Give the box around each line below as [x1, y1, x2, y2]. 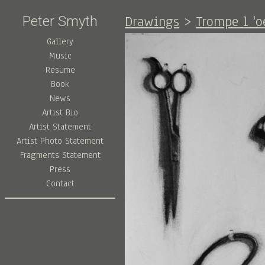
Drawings [125, 12, 179, 31]
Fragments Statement [20, 148, 101, 161]
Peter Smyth [22, 12, 98, 30]
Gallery [47, 35, 73, 47]
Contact [46, 177, 75, 189]
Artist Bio [42, 106, 78, 118]
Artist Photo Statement [17, 134, 104, 147]
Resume [45, 63, 75, 76]
